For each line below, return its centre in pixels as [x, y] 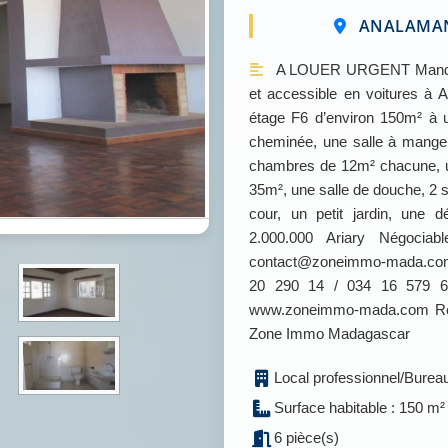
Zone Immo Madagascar [329, 333]
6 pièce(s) [306, 437]
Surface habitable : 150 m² [359, 407]
